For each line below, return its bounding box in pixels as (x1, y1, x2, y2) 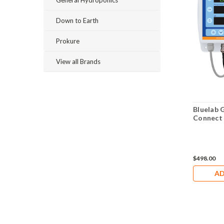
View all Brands (56, 57, 100, 65)
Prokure (56, 37, 79, 45)
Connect (193, 113, 222, 122)
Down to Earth (56, 16, 98, 24)
